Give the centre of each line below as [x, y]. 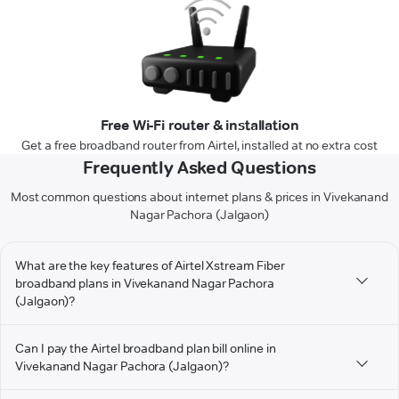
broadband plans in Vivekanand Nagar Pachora [145, 284]
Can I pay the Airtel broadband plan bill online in [146, 349]
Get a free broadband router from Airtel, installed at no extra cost [199, 146]
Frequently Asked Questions [199, 168]
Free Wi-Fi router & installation [199, 126]
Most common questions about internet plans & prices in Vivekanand [199, 197]
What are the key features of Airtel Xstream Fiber [150, 266]
